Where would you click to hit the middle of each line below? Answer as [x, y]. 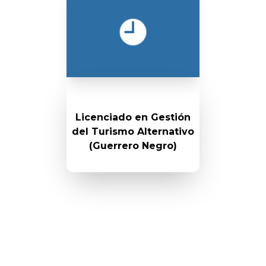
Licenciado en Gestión [133, 117]
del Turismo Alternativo [133, 132]
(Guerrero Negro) [133, 146]
